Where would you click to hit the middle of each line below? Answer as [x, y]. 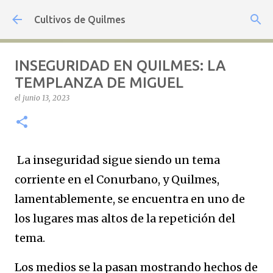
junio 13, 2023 [46, 98]
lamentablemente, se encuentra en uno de [130, 199]
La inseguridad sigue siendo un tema [117, 160]
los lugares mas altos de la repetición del [125, 218]
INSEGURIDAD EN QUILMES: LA [120, 66]
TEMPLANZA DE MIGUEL [99, 83]
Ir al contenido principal [136, 15]
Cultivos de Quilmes [80, 19]
